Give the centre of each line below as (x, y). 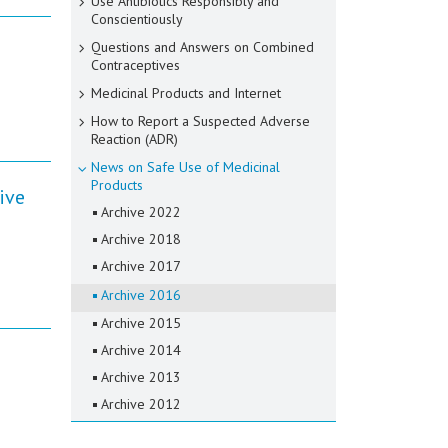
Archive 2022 (141, 212)
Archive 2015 (141, 323)
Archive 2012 (141, 404)
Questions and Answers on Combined (202, 47)
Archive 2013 (141, 377)
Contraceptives (135, 65)
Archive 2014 (141, 350)
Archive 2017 (141, 266)
